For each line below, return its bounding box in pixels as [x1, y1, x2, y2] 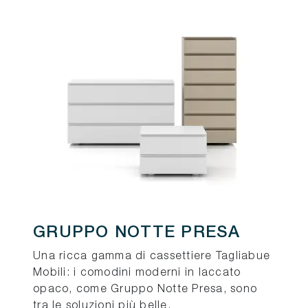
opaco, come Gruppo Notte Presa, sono [33, 285, 257, 295]
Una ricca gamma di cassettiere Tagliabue [33, 252, 270, 262]
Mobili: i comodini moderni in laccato [33, 268, 241, 278]
